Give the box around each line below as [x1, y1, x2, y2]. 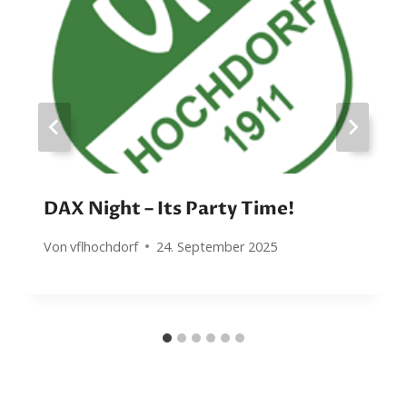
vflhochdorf [70, 237, 139, 255]
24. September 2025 [156, 237, 278, 255]
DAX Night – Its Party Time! [44, 196, 294, 222]
